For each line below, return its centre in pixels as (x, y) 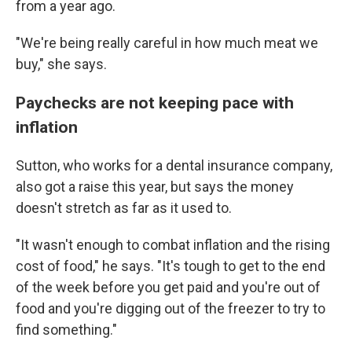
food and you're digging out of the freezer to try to (170, 308)
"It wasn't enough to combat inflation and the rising (173, 245)
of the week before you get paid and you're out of (168, 287)
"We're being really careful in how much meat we (167, 43)
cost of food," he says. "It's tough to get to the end (170, 266)
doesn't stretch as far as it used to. (124, 208)
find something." (66, 330)
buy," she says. (61, 64)
